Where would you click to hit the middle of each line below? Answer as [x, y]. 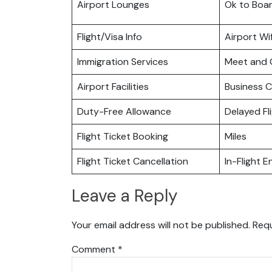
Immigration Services [123, 61]
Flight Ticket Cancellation [133, 161]
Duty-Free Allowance [124, 111]
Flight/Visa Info [110, 36]
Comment [95, 249]
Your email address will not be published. [161, 225]
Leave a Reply [125, 196]
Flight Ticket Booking [123, 136]
